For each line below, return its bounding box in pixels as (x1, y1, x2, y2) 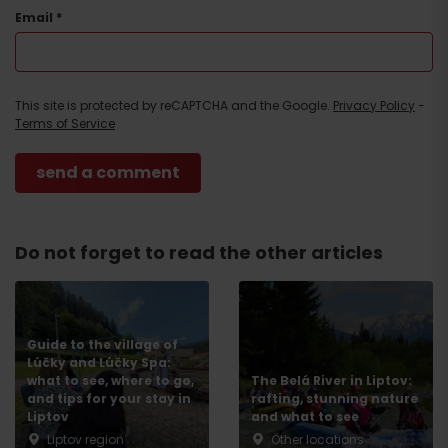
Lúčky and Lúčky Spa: (27, 354, 171, 371)
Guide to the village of (27, 336, 178, 353)
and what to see (251, 408, 359, 425)
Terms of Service (15, 115, 115, 132)
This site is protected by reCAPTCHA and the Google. (15, 97, 330, 114)
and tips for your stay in (27, 390, 191, 407)
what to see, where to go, (27, 372, 194, 389)
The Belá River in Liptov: (251, 372, 412, 389)
